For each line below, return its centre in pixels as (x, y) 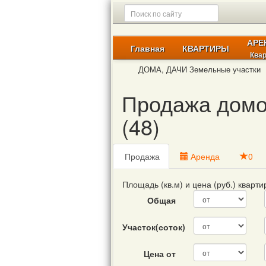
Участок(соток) (154, 227)
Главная (148, 48)
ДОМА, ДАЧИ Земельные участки (199, 70)
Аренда (204, 156)
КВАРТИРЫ (206, 48)
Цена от (159, 254)
